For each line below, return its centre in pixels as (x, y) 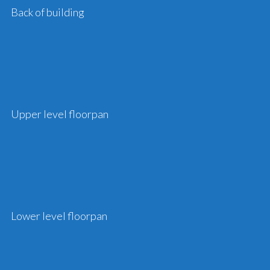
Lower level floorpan (59, 216)
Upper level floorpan (59, 114)
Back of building (47, 12)
